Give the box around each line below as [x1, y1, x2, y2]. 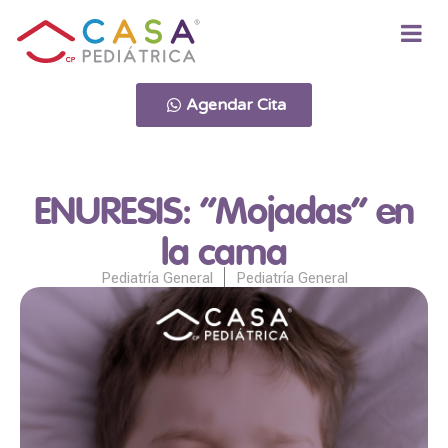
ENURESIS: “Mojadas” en [33, 195, 415, 234]
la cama [161, 236, 287, 275]
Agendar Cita [186, 95, 286, 116]
